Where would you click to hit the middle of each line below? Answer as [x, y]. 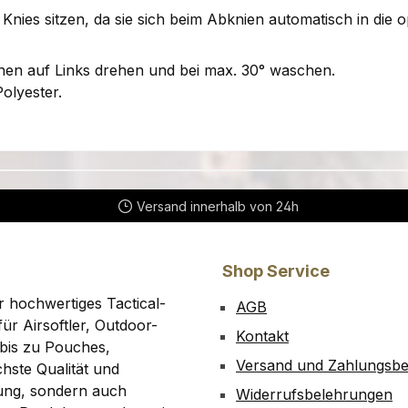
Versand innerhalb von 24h [217, 206]
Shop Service [276, 271]
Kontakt [262, 336]
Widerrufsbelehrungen [314, 394]
